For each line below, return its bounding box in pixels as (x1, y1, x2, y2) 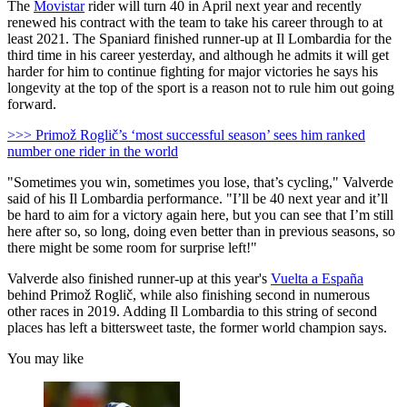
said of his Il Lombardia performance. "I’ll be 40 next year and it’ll (7, 190, 388, 206)
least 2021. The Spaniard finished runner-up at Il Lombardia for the (7, 30, 392, 46)
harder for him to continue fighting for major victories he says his (7, 63, 378, 79)
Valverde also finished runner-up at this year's (7, 270, 271, 286)
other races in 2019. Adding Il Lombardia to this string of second (7, 303, 377, 319)
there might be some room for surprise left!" (7, 239, 257, 255)
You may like (7, 350, 84, 366)
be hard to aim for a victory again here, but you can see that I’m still (7, 206, 393, 223)
